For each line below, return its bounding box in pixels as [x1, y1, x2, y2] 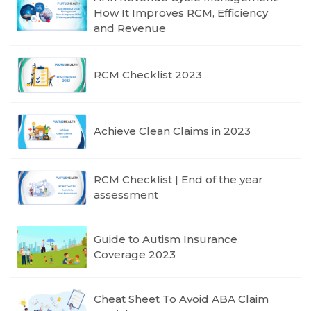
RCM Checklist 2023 [94, 67, 203, 81]
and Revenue [94, 22, 167, 35]
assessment [94, 188, 159, 202]
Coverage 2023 [94, 248, 176, 262]
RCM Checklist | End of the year [94, 173, 264, 187]
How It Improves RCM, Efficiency [94, 6, 269, 20]
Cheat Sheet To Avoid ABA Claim [94, 292, 269, 305]
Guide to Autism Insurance [94, 233, 238, 246]
